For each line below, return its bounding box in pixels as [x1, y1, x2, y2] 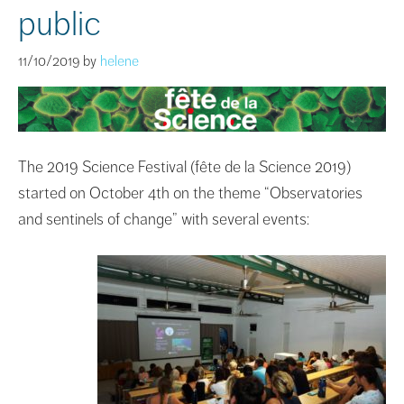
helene [100, 51, 139, 70]
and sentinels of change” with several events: [18, 209, 309, 230]
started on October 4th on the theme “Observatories [18, 183, 363, 204]
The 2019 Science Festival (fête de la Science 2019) [18, 157, 351, 178]
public [18, 2, 101, 45]
